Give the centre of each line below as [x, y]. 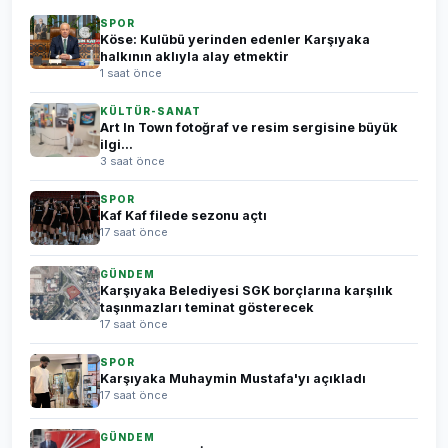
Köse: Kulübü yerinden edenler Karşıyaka [235, 39]
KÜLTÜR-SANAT [150, 111]
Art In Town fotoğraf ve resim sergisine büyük [249, 127]
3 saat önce [132, 161]
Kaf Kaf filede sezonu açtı [183, 215]
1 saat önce [131, 73]
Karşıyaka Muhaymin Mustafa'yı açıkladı [233, 378]
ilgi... [116, 144]
